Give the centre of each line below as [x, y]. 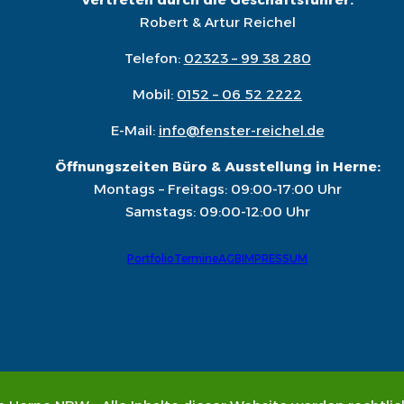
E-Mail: [134, 130]
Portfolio [151, 258]
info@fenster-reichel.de [241, 130]
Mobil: [155, 94]
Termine [197, 258]
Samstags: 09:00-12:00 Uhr [217, 211]
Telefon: [154, 58]
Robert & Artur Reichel [217, 22]
